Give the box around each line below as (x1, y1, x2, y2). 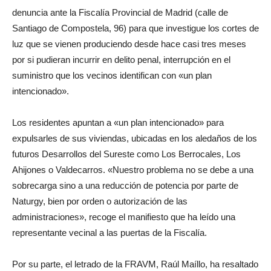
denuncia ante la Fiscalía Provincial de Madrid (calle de (12, 7, 228, 18)
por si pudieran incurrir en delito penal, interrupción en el (12, 54, 230, 65)
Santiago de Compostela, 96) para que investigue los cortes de (12, 22, 259, 33)
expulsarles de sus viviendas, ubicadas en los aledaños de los (12, 132, 257, 143)
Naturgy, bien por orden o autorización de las (12, 195, 188, 206)
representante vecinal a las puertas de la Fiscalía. (12, 227, 207, 238)
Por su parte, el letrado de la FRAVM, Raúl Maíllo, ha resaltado (12, 258, 258, 269)
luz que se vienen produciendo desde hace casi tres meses (12, 38, 246, 49)
